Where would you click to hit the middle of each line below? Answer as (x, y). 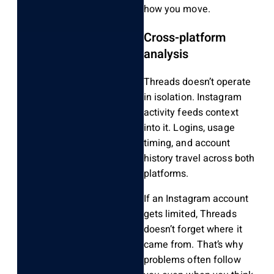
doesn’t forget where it (193, 230)
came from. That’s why (193, 245)
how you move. (177, 9)
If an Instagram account (196, 199)
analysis (166, 54)
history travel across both (199, 159)
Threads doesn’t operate (197, 82)
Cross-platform (184, 38)
